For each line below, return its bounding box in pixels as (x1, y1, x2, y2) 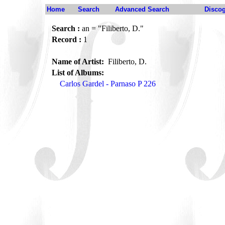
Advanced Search (115, 6, 169, 13)
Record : (52, 35, 81, 44)
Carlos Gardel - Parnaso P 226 (60, 79, 156, 88)
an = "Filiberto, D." (80, 24, 144, 33)
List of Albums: (52, 68, 104, 77)
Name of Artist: (52, 57, 106, 66)
